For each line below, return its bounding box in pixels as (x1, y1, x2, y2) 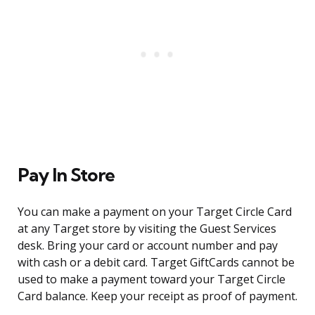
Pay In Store (18, 163, 115, 187)
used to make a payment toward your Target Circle (18, 271, 285, 288)
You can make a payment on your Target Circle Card (18, 204, 292, 220)
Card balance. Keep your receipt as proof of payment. (18, 288, 297, 304)
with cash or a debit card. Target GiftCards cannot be (18, 255, 295, 271)
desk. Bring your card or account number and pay (18, 238, 278, 254)
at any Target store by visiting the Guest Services (18, 221, 276, 237)
